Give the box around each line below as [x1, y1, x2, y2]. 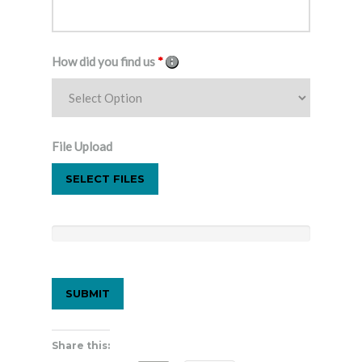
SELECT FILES [65, 172, 145, 186]
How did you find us [52, 54, 158, 69]
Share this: [52, 339, 110, 352]
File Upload [52, 139, 112, 154]
